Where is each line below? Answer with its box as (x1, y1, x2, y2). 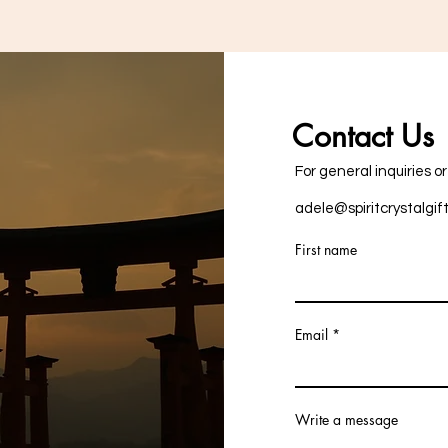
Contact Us (292, 116, 434, 156)
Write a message (295, 410, 398, 429)
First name (295, 240, 357, 259)
